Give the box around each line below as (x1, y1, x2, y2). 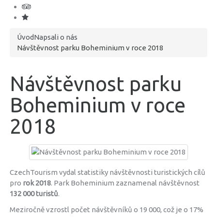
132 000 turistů (10, 189, 58, 198)
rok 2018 (23, 179, 51, 187)
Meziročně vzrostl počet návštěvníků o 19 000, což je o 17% (10, 205, 203, 214)
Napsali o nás (34, 33, 77, 41)
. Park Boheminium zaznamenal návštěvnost (51, 179, 200, 187)
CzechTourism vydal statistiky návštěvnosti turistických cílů (10, 168, 205, 176)
